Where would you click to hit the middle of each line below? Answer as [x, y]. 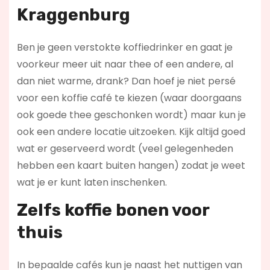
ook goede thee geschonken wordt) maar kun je [131, 115]
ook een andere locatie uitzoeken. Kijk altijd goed [131, 132]
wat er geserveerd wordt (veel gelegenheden [125, 149]
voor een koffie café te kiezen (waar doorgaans [129, 98]
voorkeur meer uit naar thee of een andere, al [125, 64]
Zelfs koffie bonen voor [113, 210]
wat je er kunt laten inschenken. [92, 183]
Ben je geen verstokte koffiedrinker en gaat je [124, 48]
